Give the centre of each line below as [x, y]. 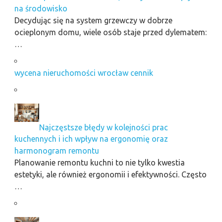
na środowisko [41, 8]
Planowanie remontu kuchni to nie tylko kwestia [99, 163]
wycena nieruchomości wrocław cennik [83, 73]
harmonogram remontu [56, 151]
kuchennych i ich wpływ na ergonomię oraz [91, 139]
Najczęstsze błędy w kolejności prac [103, 127]
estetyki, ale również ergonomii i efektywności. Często [110, 175]
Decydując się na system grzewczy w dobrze [93, 20]
